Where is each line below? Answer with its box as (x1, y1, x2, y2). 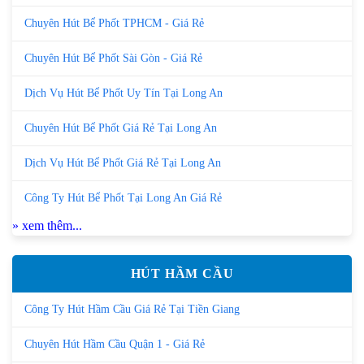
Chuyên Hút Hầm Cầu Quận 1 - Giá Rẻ (24, 337, 205, 350)
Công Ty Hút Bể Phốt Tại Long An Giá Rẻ (24, 191, 222, 204)
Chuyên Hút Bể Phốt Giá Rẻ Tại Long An (24, 121, 217, 134)
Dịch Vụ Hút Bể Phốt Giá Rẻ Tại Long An (24, 156, 221, 169)
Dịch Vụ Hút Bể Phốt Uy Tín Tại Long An (24, 86, 223, 99)
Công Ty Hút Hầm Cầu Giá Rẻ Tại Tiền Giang (24, 302, 240, 315)
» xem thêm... (12, 218, 82, 232)
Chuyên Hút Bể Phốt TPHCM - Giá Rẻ (24, 16, 204, 29)
